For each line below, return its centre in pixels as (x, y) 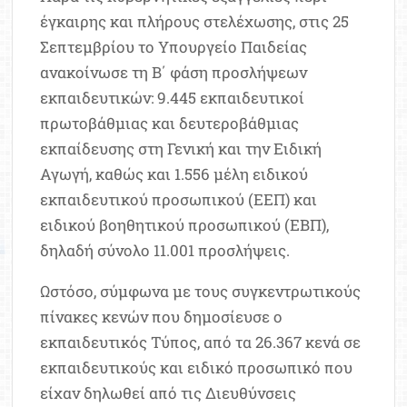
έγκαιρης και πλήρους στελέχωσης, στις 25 (195, 21)
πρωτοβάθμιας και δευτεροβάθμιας (170, 123)
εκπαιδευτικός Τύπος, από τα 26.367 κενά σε (201, 342)
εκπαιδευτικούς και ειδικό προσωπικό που (197, 367)
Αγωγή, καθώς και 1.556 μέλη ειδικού (174, 174)
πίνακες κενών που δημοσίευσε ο (162, 316)
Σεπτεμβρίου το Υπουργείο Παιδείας (174, 46)
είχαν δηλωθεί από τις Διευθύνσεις (169, 392)
